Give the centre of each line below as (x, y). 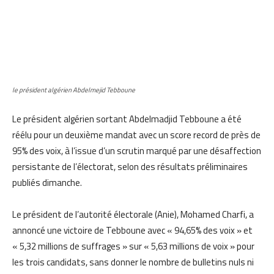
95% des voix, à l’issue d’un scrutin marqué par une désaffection (137, 150)
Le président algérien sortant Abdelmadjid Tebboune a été (127, 119)
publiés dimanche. (47, 182)
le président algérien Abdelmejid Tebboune (74, 90)
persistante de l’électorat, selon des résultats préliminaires (130, 166)
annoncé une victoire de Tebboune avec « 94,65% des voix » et (132, 230)
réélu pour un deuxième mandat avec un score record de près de (136, 135)
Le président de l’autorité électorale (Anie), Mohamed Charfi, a (133, 214)
